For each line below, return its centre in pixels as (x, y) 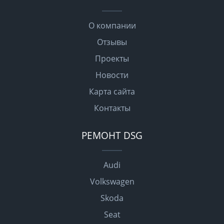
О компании (112, 25)
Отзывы (112, 42)
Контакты (112, 108)
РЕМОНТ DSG (112, 135)
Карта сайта (112, 91)
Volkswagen (112, 181)
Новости (112, 75)
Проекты (112, 58)
